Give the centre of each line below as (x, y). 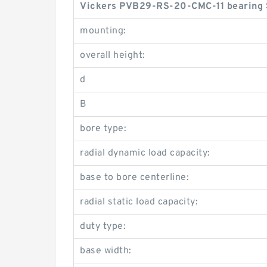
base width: (106, 251)
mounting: (103, 31)
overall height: (113, 56)
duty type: (103, 227)
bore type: (103, 129)
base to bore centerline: (134, 178)
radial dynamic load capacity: (145, 153)
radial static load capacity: (139, 202)
